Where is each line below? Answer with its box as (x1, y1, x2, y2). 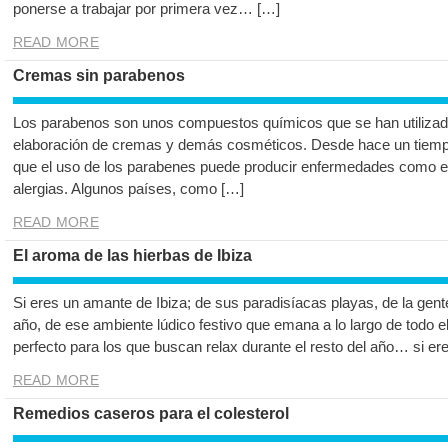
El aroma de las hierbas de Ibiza (12, 247, 252, 265)
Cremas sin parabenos (12, 67, 185, 85)
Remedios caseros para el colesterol (12, 405, 289, 423)
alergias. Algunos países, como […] (12, 180, 244, 198)
